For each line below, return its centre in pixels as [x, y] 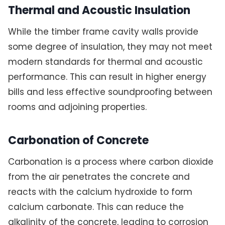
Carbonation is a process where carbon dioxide [110, 162]
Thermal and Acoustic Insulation [99, 11]
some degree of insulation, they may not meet [110, 47]
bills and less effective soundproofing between [110, 92]
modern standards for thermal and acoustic [105, 62]
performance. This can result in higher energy [107, 77]
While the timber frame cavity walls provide [103, 32]
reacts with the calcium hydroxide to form [100, 192]
